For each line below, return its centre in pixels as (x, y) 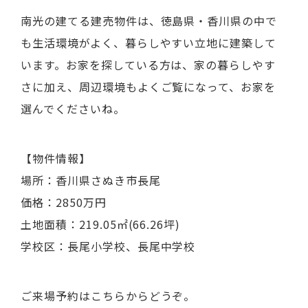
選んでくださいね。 (73, 108)
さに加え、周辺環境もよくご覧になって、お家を (148, 86)
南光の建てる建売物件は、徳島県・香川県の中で (149, 20)
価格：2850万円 (64, 202)
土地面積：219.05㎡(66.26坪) (101, 224)
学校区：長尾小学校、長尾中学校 (108, 246)
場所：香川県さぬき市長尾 (91, 180)
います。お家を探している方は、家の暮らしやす (148, 64)
